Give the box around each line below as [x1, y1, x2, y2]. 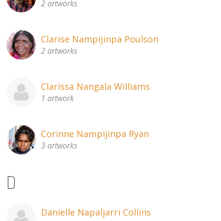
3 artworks [41, 140, 78, 151]
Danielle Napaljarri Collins [41, 206, 151, 218]
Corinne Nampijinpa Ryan [41, 128, 149, 140]
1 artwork [41, 93, 74, 104]
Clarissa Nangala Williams [41, 80, 150, 93]
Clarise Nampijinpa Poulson [41, 33, 159, 45]
